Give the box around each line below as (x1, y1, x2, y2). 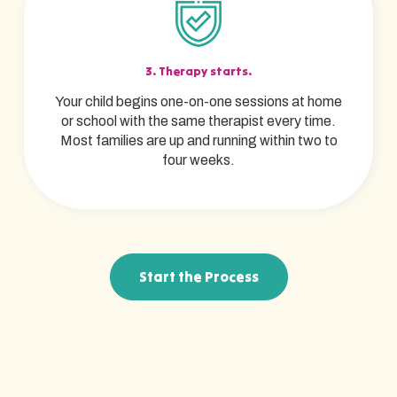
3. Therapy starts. (145, 63, 252, 79)
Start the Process (138, 267, 259, 285)
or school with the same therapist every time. (61, 113, 336, 128)
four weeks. (162, 152, 235, 167)
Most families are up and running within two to (59, 132, 338, 148)
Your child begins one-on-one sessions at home (55, 93, 342, 109)
